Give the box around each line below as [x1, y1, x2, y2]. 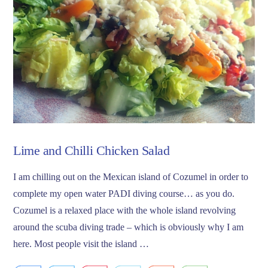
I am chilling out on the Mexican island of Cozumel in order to [13, 171, 249, 182]
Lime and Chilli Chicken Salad [13, 143, 170, 159]
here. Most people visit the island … [13, 238, 150, 249]
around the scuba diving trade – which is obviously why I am [13, 221, 244, 232]
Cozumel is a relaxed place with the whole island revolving [13, 205, 236, 215]
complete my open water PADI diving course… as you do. [13, 188, 235, 199]
